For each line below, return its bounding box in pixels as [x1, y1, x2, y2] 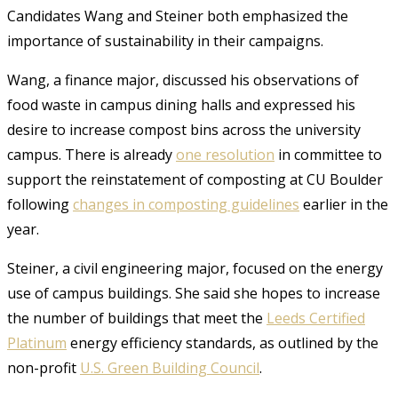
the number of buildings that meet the [7, 307, 267, 328]
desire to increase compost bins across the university [7, 119, 361, 139]
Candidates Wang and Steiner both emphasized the [7, 5, 348, 26]
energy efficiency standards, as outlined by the [67, 332, 378, 353]
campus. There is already [7, 144, 176, 164]
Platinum [7, 332, 67, 353]
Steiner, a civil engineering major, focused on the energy [7, 258, 383, 278]
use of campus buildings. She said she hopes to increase [7, 283, 380, 303]
